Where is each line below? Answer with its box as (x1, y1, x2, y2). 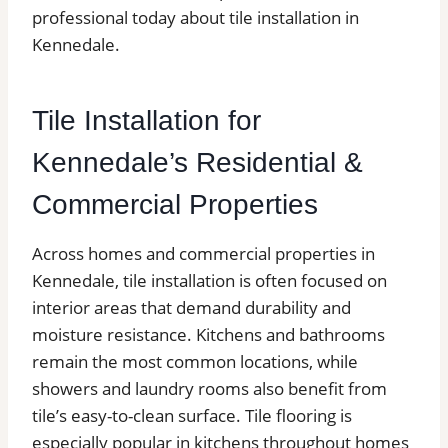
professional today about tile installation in (32, 6, 359, 29)
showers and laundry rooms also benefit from (32, 377, 387, 400)
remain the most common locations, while (32, 350, 358, 373)
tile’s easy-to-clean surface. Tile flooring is (32, 404, 352, 427)
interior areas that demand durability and (32, 296, 351, 319)
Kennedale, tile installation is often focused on (32, 269, 387, 292)
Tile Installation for (32, 105, 261, 136)
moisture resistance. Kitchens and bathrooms (32, 323, 385, 346)
